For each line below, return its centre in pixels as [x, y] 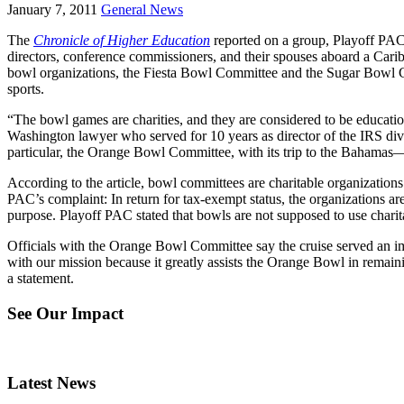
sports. [26, 88]
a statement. [41, 278]
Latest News [51, 382]
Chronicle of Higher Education [122, 40]
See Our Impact [65, 313]
